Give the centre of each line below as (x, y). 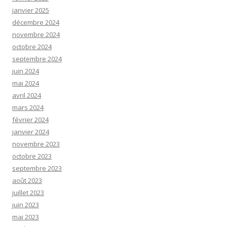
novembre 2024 (36, 34)
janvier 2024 (31, 131)
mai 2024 (26, 83)
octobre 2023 (32, 156)
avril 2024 (27, 95)
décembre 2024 (36, 22)
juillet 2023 (28, 192)
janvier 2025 (31, 10)
